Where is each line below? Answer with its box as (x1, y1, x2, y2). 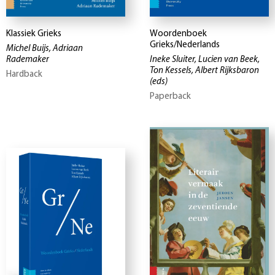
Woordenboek (150, 29, 207, 39)
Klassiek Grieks (6, 29, 61, 39)
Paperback (150, 92, 191, 102)
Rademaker (6, 55, 49, 65)
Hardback (6, 70, 42, 80)
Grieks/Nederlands (150, 41, 220, 50)
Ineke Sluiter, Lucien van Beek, (150, 55, 260, 65)
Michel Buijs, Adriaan (6, 44, 83, 54)
